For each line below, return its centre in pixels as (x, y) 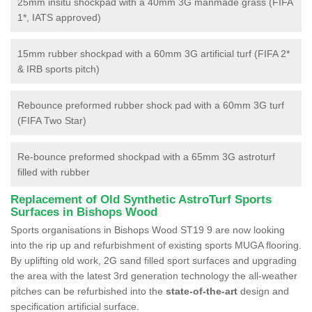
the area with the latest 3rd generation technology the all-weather (154, 275)
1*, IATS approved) (59, 17)
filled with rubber (54, 172)
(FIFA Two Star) (52, 120)
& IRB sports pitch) (58, 69)
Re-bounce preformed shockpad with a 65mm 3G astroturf (146, 156)
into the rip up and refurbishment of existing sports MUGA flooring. (156, 245)
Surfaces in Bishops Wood (84, 212)
